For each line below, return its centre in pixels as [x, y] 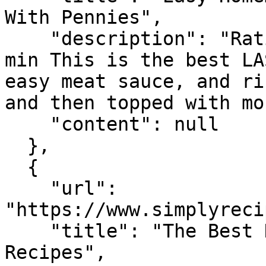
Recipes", [56, 252]
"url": [27, 188]
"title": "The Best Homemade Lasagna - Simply [27, 231]
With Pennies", [84, 17]
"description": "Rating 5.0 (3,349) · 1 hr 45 [27, 39]
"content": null [27, 124]
